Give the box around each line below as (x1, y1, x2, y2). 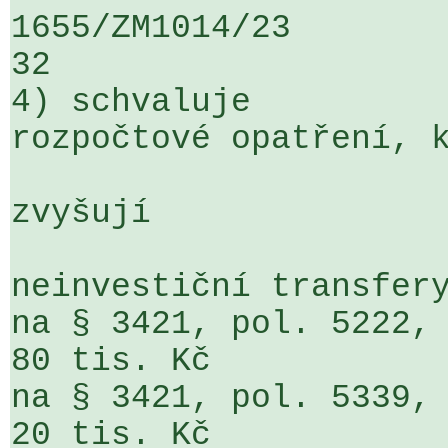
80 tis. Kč (11, 343, 211, 380)
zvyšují (11, 195, 151, 232)
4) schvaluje (11, 84, 251, 121)
